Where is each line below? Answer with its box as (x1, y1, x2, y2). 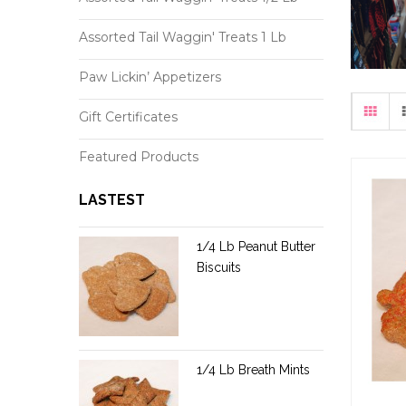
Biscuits (197, 260, 241, 275)
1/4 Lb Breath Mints (197, 362, 310, 377)
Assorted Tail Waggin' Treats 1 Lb (79, 29, 286, 45)
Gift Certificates (79, 109, 178, 125)
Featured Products (79, 149, 198, 165)
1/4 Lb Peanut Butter (197, 239, 315, 254)
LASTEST (79, 191, 145, 208)
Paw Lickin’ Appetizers (79, 69, 221, 85)
